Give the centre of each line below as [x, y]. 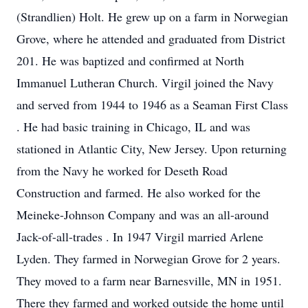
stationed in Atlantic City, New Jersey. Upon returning [152, 148]
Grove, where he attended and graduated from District [151, 38]
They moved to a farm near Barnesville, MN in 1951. [149, 280]
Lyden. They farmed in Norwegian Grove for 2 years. [148, 258]
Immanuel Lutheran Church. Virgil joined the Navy [145, 82]
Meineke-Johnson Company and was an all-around [143, 214]
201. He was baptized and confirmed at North [130, 60]
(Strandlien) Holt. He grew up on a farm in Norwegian [152, 16]
